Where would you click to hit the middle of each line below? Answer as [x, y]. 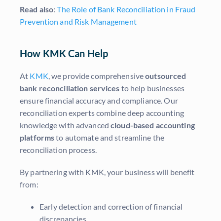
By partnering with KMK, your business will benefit [107, 172]
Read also [37, 9]
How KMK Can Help [64, 54]
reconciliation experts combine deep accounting [102, 113]
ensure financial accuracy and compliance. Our [99, 101]
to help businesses [152, 88]
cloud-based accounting [153, 125]
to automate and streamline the [110, 138]
